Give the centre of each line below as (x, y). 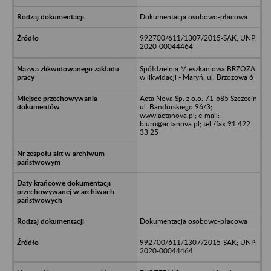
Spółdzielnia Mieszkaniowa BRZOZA (197, 68)
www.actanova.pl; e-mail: (179, 115)
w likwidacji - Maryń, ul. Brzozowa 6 (196, 77)
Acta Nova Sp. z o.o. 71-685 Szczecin (198, 98)
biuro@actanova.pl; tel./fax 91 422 (195, 123)
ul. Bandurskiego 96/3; (176, 106)
